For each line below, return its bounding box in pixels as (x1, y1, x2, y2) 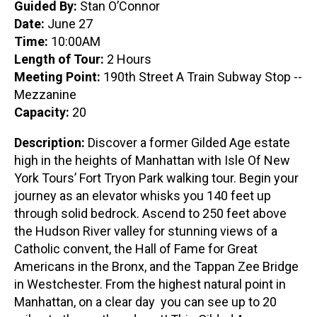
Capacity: (14, 104, 72, 120)
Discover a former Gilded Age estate (88, 134, 290, 150)
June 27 (45, 16, 93, 31)
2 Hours (107, 51, 151, 67)
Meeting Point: (14, 69, 103, 84)
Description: (14, 134, 88, 150)
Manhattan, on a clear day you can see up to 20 (14, 294, 277, 309)
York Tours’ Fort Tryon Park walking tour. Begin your (14, 170, 299, 185)
